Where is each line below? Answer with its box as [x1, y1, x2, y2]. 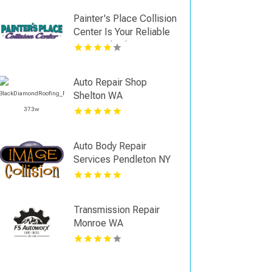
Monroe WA [73, 217, 124, 229]
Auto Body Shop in [73, 39, 151, 52]
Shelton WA [73, 90, 123, 102]
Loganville [73, 53, 117, 65]
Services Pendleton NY [73, 154, 171, 166]
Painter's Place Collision [73, 13, 177, 25]
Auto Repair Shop [73, 76, 148, 89]
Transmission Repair [73, 204, 160, 216]
